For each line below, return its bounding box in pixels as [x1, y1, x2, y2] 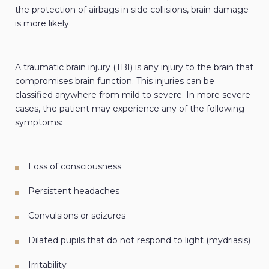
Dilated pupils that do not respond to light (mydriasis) [28, 235, 250, 246]
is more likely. [15, 18, 71, 29]
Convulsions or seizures [28, 210, 125, 222]
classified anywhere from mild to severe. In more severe [15, 89, 250, 101]
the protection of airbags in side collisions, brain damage [15, 4, 249, 16]
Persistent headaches [28, 186, 119, 197]
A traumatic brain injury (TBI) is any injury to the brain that [15, 62, 253, 73]
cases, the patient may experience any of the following [15, 103, 244, 115]
